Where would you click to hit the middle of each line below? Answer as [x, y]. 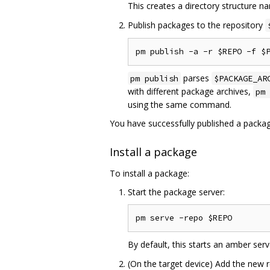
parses [196, 78]
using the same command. [180, 105]
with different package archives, [190, 92]
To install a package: [149, 173]
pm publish [154, 79]
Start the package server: [176, 192]
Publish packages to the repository [196, 25]
